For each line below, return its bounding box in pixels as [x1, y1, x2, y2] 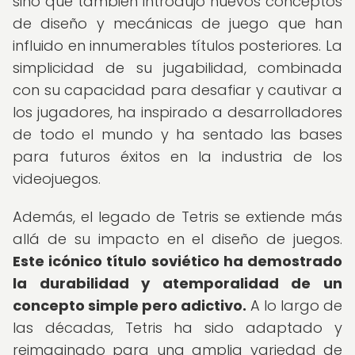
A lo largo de [246, 296, 342, 315]
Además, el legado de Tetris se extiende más [13, 207, 342, 227]
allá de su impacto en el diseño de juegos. [13, 229, 342, 249]
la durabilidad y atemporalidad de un [13, 273, 342, 293]
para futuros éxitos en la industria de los [13, 147, 342, 166]
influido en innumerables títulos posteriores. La [13, 36, 342, 55]
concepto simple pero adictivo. [13, 296, 246, 315]
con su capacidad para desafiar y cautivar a [13, 80, 342, 100]
